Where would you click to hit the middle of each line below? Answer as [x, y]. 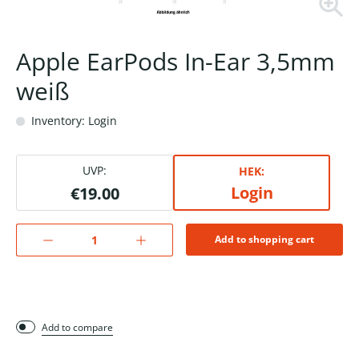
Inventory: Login [73, 121]
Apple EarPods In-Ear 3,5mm [175, 62]
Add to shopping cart [264, 240]
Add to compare [77, 328]
